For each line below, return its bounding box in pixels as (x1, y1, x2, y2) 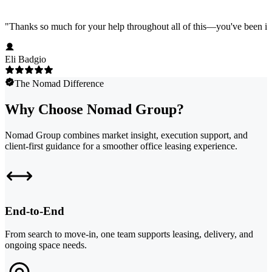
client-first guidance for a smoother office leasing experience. (5, 141, 237, 152)
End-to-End (5, 204, 64, 217)
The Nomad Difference (15, 78, 104, 89)
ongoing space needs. (5, 240, 87, 251)
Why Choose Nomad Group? (5, 101, 184, 118)
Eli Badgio (5, 54, 46, 65)
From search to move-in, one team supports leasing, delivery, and (5, 229, 253, 240)
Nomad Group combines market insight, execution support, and (5, 130, 248, 141)
